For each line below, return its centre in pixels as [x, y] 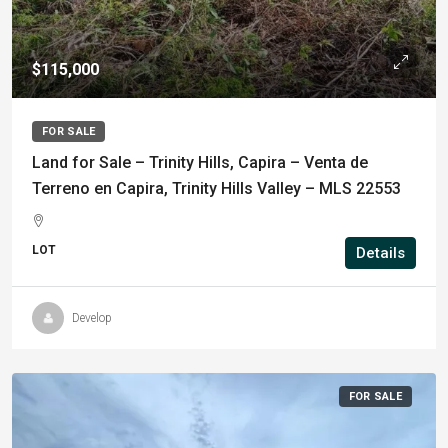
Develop [92, 318]
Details [380, 253]
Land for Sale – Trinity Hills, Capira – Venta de [200, 162]
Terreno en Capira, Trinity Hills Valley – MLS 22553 [216, 188]
